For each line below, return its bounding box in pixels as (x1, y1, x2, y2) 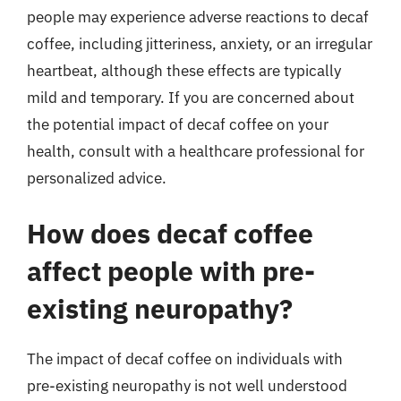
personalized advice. (27, 168, 166, 188)
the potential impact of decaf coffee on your (27, 115, 328, 134)
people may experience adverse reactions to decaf (27, 7, 369, 27)
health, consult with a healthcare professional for (27, 141, 364, 161)
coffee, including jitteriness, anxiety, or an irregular (27, 34, 372, 54)
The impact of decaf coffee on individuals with (27, 348, 343, 369)
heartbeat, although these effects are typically (27, 61, 341, 81)
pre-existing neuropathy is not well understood (27, 375, 347, 396)
